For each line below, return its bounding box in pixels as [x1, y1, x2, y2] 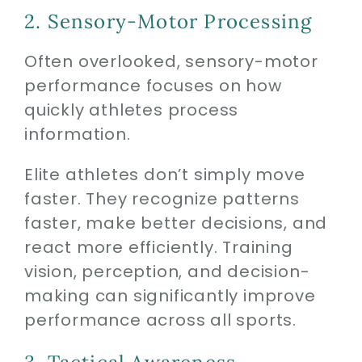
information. [23, 123, 131, 146]
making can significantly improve [23, 284, 316, 308]
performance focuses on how [23, 74, 282, 98]
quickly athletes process [23, 99, 239, 122]
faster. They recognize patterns [23, 187, 300, 211]
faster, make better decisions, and [23, 212, 328, 235]
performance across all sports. [23, 309, 297, 332]
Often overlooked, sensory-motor [23, 50, 318, 74]
